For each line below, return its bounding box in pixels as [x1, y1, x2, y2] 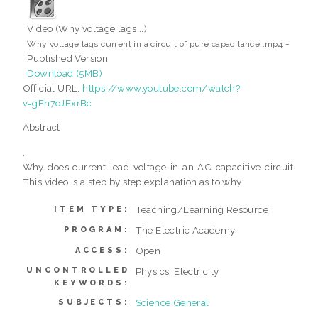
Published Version [27, 52, 109, 64]
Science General [135, 296, 209, 308]
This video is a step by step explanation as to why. [22, 175, 244, 187]
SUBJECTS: [58, 297, 130, 307]
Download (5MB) [27, 67, 102, 79]
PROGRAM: [63, 224, 130, 234]
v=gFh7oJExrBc [22, 97, 92, 109]
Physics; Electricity [135, 265, 219, 277]
